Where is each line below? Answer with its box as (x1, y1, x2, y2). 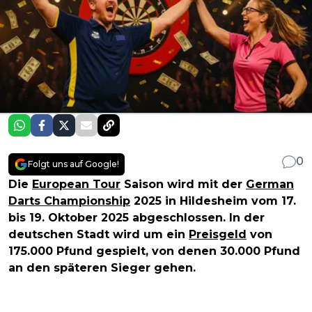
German (246, 178, 294, 192)
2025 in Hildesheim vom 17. (130, 194, 296, 208)
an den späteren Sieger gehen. (8, 261, 196, 275)
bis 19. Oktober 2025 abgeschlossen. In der (8, 211, 265, 225)
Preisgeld (189, 228, 247, 242)
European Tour (32, 178, 120, 192)
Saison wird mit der (120, 178, 246, 192)
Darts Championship (8, 194, 130, 208)
